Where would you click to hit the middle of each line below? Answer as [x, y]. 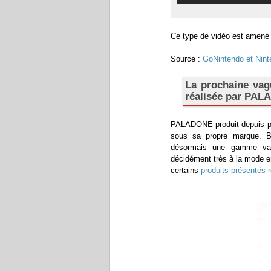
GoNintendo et [229, 59]
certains [186, 171]
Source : [187, 59]
